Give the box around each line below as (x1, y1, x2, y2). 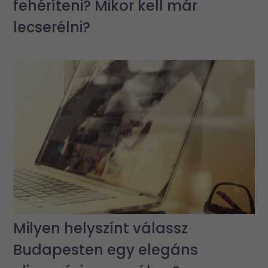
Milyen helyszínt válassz (13, 218, 188, 239)
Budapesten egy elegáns (13, 240, 199, 260)
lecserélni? (13, 17, 91, 38)
